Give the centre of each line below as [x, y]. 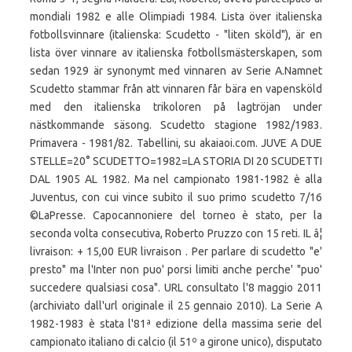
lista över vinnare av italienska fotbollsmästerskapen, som [176, 53]
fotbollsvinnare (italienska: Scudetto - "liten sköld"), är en [176, 35]
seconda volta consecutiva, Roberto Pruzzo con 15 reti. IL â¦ [176, 233]
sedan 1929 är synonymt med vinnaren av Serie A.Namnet [176, 71]
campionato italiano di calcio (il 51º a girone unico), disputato [176, 342]
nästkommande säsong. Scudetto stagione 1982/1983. [176, 125]
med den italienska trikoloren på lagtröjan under [176, 107]
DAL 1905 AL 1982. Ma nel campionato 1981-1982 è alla [176, 179]
